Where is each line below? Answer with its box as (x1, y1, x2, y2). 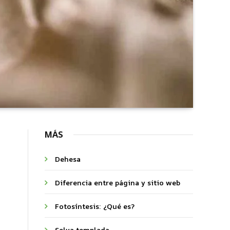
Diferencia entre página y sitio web (55, 178, 180, 187)
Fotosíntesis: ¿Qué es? (55, 201, 135, 211)
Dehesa (55, 154, 81, 164)
